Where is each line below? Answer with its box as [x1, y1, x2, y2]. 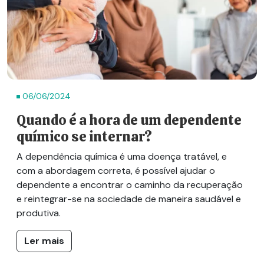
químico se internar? [16, 127, 152, 146]
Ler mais [24, 234, 64, 247]
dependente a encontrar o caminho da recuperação [16, 178, 243, 191]
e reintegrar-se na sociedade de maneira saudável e [16, 192, 241, 205]
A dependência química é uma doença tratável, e [16, 150, 227, 163]
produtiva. [16, 206, 63, 219]
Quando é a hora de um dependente [16, 111, 242, 129]
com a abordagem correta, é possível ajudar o [16, 164, 215, 177]
